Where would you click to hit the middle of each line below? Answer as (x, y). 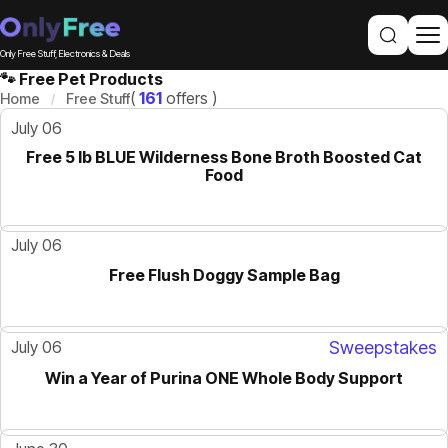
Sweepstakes (383, 348)
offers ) (189, 98)
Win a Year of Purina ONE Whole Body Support (224, 378)
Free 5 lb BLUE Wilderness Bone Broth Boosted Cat (224, 157)
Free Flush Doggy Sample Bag (224, 275)
